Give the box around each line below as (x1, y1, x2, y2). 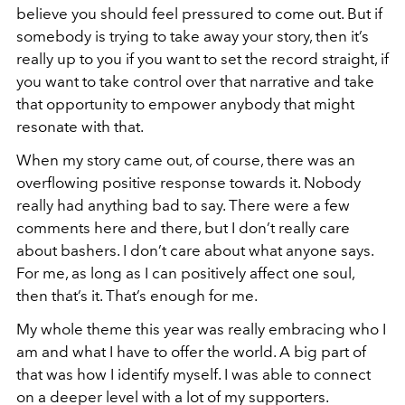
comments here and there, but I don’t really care (16, 219, 350, 237)
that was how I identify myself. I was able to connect (16, 365, 371, 383)
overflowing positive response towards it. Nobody (16, 174, 361, 192)
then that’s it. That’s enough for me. (16, 287, 258, 305)
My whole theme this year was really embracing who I (16, 320, 386, 338)
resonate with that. (16, 118, 144, 136)
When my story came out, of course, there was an (16, 151, 355, 169)
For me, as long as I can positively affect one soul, (16, 264, 354, 282)
